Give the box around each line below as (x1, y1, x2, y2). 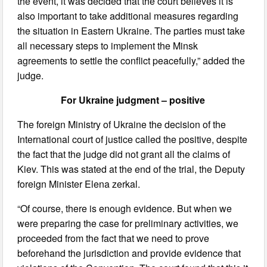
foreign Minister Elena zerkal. (17, 176, 141, 191)
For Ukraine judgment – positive (61, 92, 206, 107)
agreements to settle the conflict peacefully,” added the (17, 53, 246, 67)
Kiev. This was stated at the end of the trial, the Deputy (17, 162, 246, 176)
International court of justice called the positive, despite (17, 132, 248, 146)
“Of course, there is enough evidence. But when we (17, 201, 232, 215)
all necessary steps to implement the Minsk (17, 38, 198, 52)
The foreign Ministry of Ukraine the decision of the (17, 117, 226, 131)
